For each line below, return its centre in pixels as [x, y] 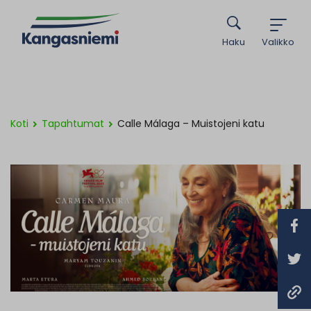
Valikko [278, 42]
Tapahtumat [73, 124]
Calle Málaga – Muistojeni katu [191, 124]
